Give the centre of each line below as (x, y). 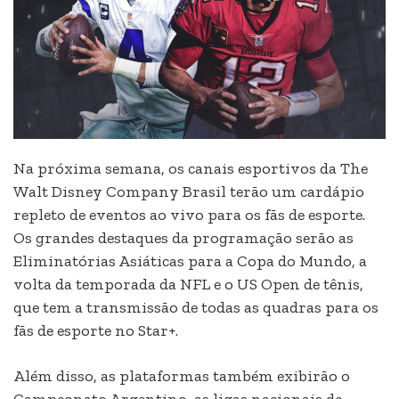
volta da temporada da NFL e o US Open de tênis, (188, 285)
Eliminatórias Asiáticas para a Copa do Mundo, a (190, 261)
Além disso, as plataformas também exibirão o (182, 376)
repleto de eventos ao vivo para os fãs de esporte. (189, 215)
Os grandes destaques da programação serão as (183, 238)
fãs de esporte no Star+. (96, 331)
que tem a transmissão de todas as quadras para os (196, 308)
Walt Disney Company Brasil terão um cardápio (189, 192)
